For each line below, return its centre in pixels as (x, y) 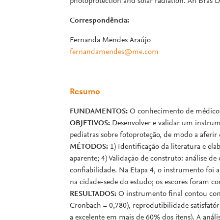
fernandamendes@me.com (114, 52)
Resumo (85, 92)
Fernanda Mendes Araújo (110, 40)
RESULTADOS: (93, 194)
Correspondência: (99, 21)
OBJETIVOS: (90, 123)
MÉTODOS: (89, 147)
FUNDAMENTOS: (99, 111)
